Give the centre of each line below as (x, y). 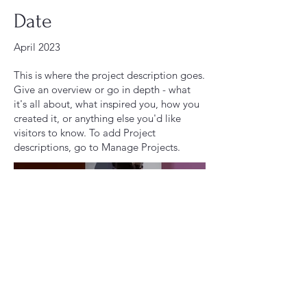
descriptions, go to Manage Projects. (97, 147)
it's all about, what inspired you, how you (107, 104)
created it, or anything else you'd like (97, 119)
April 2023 (37, 47)
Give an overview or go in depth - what (102, 90)
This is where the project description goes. (109, 75)
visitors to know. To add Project (85, 133)
